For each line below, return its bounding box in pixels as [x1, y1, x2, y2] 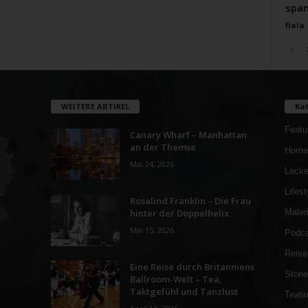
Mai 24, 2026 [129, 158, 174, 169]
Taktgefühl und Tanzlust [129, 285, 238, 298]
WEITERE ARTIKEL [60, 100, 129, 111]
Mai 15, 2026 [129, 224, 174, 235]
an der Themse [129, 140, 196, 153]
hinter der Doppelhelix [129, 206, 229, 219]
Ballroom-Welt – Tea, [129, 272, 222, 285]
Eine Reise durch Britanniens [129, 260, 254, 273]
